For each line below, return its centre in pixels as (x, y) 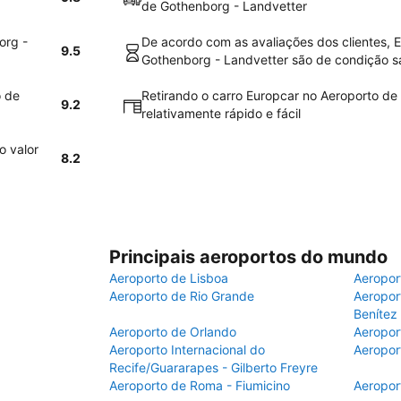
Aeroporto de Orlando (173, 332)
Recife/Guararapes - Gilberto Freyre (213, 367)
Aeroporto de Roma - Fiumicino (200, 385)
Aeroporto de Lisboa (169, 278)
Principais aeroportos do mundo (248, 257)
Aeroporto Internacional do (187, 350)
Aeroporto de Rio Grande (182, 296)
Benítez (375, 314)
